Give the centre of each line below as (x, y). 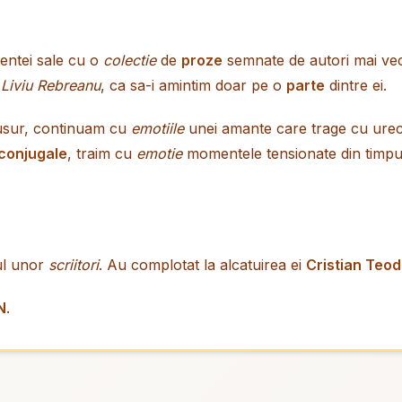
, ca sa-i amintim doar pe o (193, 85)
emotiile (157, 128)
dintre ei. (356, 85)
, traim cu (102, 153)
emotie (159, 153)
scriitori (74, 265)
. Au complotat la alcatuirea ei (202, 265)
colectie (130, 60)
